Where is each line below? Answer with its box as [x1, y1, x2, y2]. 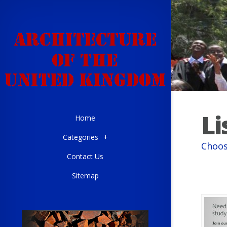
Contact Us [67, 152, 103, 161]
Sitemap [71, 171, 99, 180]
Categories [62, 132, 98, 142]
